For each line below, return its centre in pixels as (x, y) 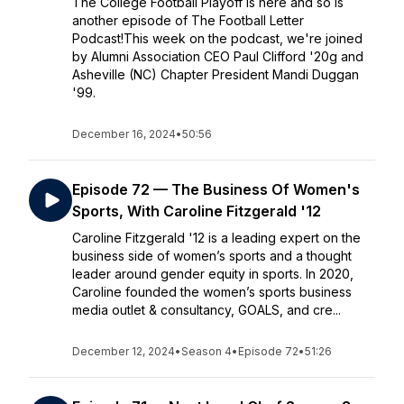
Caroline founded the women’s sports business (212, 292)
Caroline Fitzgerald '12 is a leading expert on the (216, 238)
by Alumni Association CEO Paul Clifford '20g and (218, 56)
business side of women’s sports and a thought (212, 256)
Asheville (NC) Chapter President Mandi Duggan (216, 74)
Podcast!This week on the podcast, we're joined (217, 38)
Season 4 (207, 351)
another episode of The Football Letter (188, 20)
